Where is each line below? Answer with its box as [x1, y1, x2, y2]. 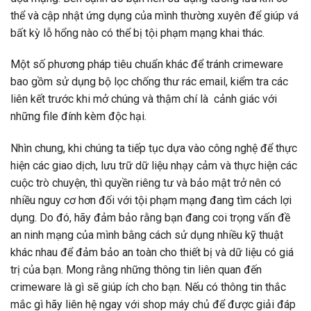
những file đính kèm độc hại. [10, 110, 146, 124]
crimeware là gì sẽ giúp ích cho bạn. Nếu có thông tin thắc [10, 280, 286, 294]
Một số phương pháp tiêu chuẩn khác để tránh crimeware [10, 58, 283, 72]
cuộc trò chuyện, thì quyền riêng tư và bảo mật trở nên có [10, 176, 281, 190]
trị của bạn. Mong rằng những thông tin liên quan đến [10, 263, 262, 277]
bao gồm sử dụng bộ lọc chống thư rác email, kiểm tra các [10, 75, 288, 89]
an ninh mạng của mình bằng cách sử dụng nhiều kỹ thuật [10, 228, 283, 242]
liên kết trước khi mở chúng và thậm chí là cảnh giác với [10, 92, 277, 106]
